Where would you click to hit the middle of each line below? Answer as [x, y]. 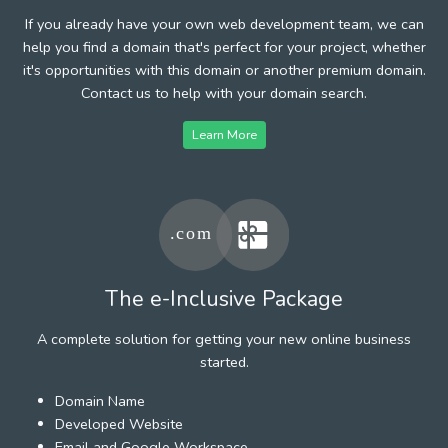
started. [224, 361]
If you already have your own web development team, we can [224, 23]
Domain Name [100, 400]
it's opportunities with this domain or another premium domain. [224, 69]
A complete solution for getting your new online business [224, 338]
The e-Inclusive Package [224, 298]
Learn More [224, 134]
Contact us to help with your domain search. [224, 92]
